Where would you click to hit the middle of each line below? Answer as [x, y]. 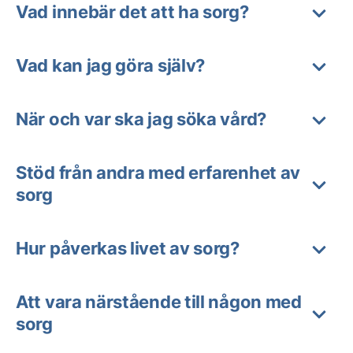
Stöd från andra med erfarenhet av [158, 172]
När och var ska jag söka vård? [141, 119]
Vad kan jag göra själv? [111, 65]
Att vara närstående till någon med [159, 301]
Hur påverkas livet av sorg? [128, 248]
